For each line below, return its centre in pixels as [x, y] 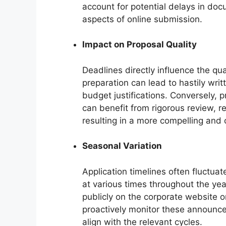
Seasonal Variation [122, 146]
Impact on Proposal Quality [139, 45]
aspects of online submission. [142, 19]
